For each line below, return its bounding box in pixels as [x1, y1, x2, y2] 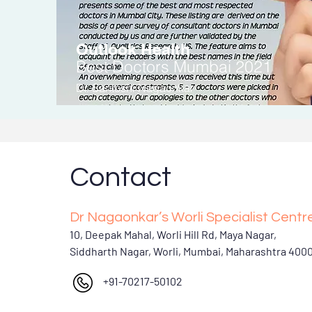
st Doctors [95, 56, 173, 77]
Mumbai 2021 [173, 56, 272, 77]
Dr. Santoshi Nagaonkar [76, 81, 194, 95]
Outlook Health [76, 40, 190, 58]
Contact [70, 163, 171, 192]
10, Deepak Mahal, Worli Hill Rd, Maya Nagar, [70, 228, 276, 241]
